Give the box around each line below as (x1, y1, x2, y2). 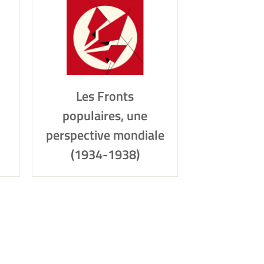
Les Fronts (76, 86, 134, 106)
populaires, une (62, 105, 147, 126)
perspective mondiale (45, 125, 164, 145)
